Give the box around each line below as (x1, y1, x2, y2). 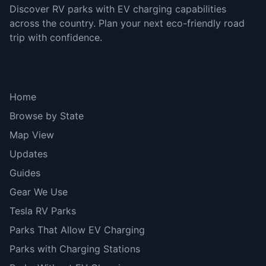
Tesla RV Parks (9, 205, 76, 217)
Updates (9, 148, 47, 160)
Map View (9, 129, 54, 141)
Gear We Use (9, 186, 68, 198)
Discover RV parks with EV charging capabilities (9, 3, 226, 15)
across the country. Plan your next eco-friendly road (9, 17, 245, 29)
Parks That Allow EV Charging (9, 224, 145, 236)
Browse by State (9, 110, 84, 122)
